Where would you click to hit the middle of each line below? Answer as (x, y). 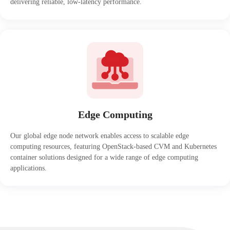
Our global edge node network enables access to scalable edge (100, 136)
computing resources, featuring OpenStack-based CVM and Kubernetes (113, 147)
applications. (28, 168)
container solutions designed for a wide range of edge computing (104, 157)
